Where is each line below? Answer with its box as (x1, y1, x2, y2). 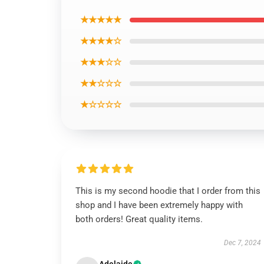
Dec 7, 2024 (223, 239, 261, 247)
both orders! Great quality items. (75, 214, 203, 225)
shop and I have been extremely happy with (75, 200, 243, 210)
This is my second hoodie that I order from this (75, 186, 260, 196)
